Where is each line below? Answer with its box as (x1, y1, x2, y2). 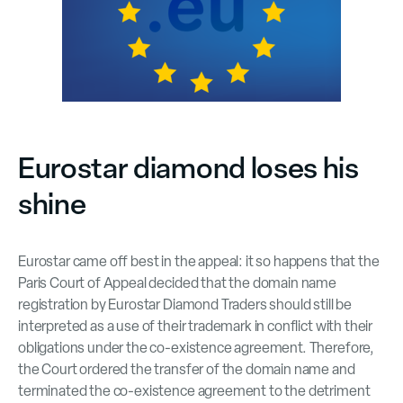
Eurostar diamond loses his (18, 148, 359, 188)
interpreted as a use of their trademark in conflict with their (18, 317, 373, 336)
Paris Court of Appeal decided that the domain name (18, 273, 336, 293)
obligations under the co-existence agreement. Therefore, (18, 338, 375, 358)
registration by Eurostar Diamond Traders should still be (18, 295, 353, 315)
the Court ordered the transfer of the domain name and (18, 360, 355, 380)
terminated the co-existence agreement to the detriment (18, 381, 371, 401)
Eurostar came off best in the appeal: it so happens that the (18, 252, 380, 272)
